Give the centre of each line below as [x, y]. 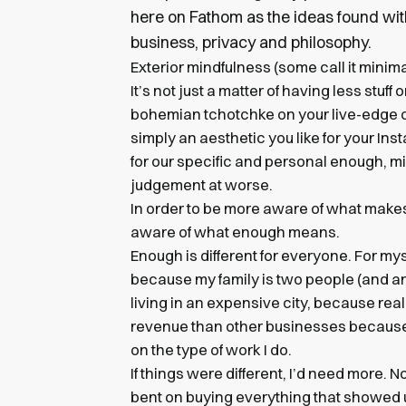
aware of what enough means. [235, 232]
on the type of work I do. [211, 349]
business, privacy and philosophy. [251, 42]
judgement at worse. [202, 184]
